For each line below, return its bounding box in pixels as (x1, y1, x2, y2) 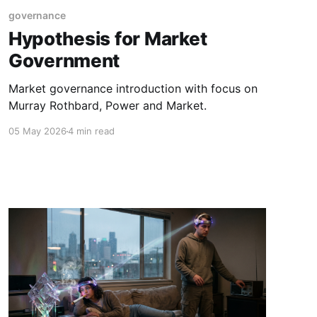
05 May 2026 (8, 125, 67, 137)
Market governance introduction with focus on (8, 81, 258, 96)
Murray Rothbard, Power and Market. (8, 98, 207, 113)
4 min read (67, 125, 115, 137)
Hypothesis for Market (8, 28, 207, 50)
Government (8, 50, 120, 72)
